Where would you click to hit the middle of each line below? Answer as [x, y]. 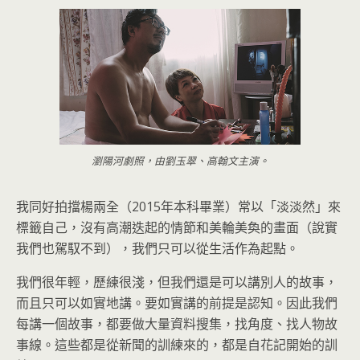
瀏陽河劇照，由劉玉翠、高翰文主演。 [180, 161]
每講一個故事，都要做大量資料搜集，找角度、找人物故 [177, 324]
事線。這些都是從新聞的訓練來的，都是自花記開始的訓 [177, 345]
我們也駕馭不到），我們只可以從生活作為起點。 [157, 249]
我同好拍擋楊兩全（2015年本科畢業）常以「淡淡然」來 [178, 207]
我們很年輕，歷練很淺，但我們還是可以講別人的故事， [177, 282]
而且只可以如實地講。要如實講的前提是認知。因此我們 [177, 303]
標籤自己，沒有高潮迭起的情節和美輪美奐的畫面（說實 [177, 228]
